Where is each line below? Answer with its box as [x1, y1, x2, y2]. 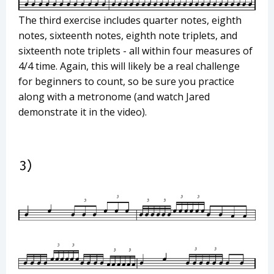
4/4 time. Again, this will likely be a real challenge [18, 59, 240, 73]
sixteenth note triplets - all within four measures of [18, 43, 253, 57]
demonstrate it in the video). [18, 105, 147, 119]
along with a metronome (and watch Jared [18, 89, 210, 103]
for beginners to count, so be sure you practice [18, 74, 234, 88]
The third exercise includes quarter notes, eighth [18, 13, 242, 27]
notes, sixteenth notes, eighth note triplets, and [18, 28, 237, 42]
